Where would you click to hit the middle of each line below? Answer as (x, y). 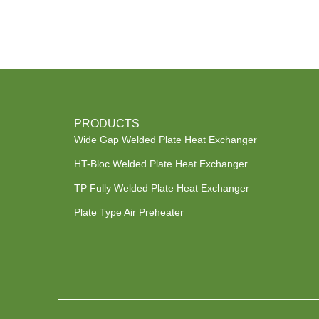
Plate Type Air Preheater (129, 212)
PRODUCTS (107, 123)
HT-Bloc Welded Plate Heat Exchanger (161, 163)
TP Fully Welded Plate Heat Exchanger (162, 188)
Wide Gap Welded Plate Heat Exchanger (166, 139)
